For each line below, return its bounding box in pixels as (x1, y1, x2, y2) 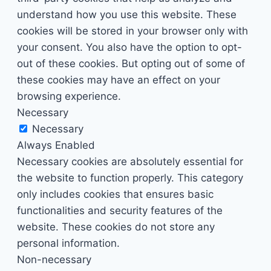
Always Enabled (17, 139, 95, 151)
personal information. (17, 237, 120, 249)
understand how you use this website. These (17, 8, 237, 21)
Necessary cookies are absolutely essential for (17, 155, 243, 168)
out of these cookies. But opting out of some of (17, 57, 245, 70)
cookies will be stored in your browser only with (17, 24, 248, 37)
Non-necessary (17, 253, 91, 266)
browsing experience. (17, 90, 121, 102)
